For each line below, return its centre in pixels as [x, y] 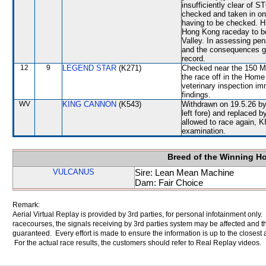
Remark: [26, 205]
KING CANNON [89, 104]
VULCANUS [74, 172]
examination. [204, 131]
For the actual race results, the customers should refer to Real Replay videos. [137, 243]
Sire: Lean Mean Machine [184, 172]
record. [194, 58]
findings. [196, 95]
